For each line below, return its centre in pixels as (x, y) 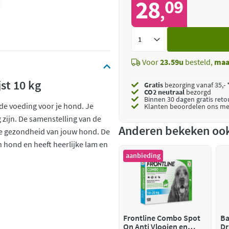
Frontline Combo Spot (162, 218)
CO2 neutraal (164, 92)
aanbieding (143, 155)
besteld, (199, 62)
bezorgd (198, 92)
